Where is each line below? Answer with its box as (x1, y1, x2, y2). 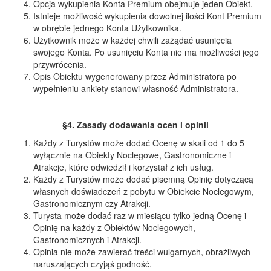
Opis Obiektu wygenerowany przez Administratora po (33, 70, 237, 82)
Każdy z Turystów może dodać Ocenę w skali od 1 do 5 (33, 137, 244, 149)
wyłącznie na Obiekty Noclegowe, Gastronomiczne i (33, 149, 231, 161)
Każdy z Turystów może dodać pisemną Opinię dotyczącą (33, 173, 253, 185)
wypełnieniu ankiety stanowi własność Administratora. (33, 82, 238, 94)
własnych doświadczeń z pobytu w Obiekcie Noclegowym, (33, 185, 254, 197)
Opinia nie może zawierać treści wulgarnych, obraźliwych (33, 246, 250, 258)
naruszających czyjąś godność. (33, 258, 152, 270)
